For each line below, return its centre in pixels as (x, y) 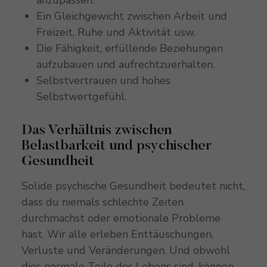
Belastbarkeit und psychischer (116, 146)
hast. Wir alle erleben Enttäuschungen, (117, 234)
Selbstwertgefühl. (81, 96)
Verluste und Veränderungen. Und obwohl (125, 250)
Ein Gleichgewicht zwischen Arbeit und (131, 16)
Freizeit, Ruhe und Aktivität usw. (116, 32)
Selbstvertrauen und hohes (103, 80)
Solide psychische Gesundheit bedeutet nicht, (133, 186)
